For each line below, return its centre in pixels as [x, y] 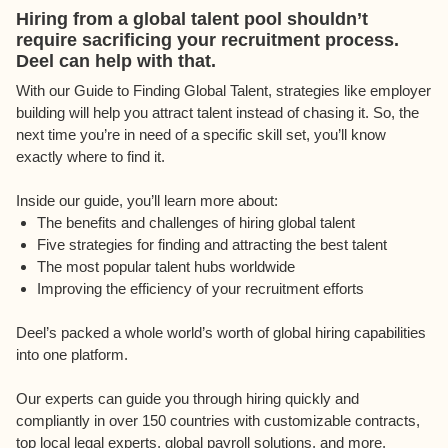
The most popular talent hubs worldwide [166, 266]
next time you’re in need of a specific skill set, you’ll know [201, 134]
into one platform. [74, 354]
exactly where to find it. [90, 156]
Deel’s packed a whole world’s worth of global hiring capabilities [221, 332]
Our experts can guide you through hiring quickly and [187, 398]
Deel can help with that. [116, 61]
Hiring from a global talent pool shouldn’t [192, 19]
